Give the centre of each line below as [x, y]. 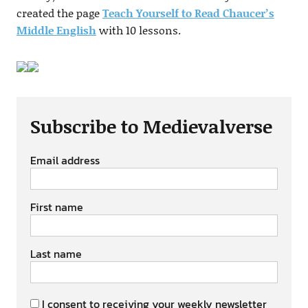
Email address [65, 161]
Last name [56, 254]
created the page [59, 13]
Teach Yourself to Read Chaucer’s [188, 13]
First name [56, 207]
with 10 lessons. [138, 30]
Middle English [56, 30]
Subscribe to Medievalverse [151, 126]
